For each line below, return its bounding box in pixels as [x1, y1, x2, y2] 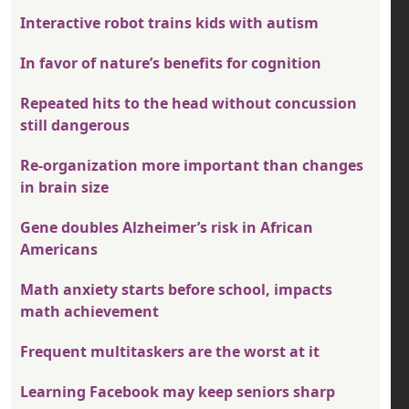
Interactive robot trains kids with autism [20, 13, 319, 34]
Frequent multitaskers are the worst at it [20, 341, 320, 362]
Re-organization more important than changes [20, 155, 363, 176]
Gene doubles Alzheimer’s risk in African [20, 217, 313, 238]
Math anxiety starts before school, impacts [20, 279, 332, 300]
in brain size [20, 177, 109, 198]
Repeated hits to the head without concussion [20, 93, 357, 114]
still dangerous [20, 115, 130, 136]
